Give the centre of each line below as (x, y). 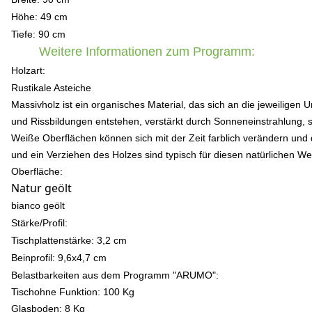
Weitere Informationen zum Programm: (147, 52)
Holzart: (28, 70)
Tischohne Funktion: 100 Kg (73, 292)
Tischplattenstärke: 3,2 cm (69, 240)
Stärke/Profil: (39, 223)
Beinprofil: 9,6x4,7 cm (59, 258)
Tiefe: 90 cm (38, 34)
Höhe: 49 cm (39, 17)
